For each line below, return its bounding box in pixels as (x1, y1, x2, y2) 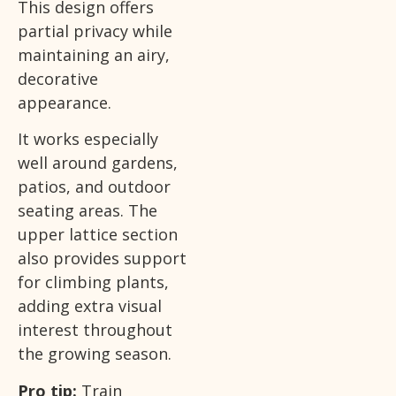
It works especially (18, 128, 158, 150)
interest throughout (18, 319, 172, 341)
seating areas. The (18, 200, 157, 222)
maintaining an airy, (18, 44, 170, 66)
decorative (18, 68, 98, 90)
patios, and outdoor (18, 176, 171, 198)
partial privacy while (18, 20, 172, 42)
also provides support (18, 247, 187, 270)
